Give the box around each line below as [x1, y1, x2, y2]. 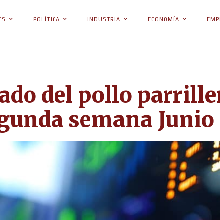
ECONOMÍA [148, 16, 179, 22]
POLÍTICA [33, 16, 60, 22]
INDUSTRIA [87, 16, 120, 22]
